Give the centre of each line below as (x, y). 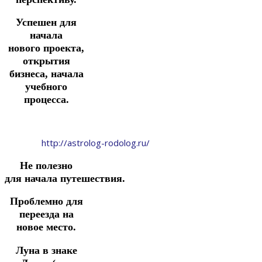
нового (26, 48)
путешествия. (94, 178)
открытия (46, 61)
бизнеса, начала (46, 74)
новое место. (46, 227)
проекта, (64, 48)
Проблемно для (46, 201)
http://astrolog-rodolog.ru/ (95, 143)
